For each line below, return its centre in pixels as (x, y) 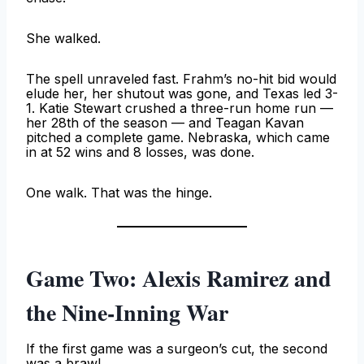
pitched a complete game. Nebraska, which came (178, 138)
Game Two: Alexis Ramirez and (179, 279)
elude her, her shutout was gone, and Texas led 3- (182, 94)
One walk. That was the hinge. (119, 193)
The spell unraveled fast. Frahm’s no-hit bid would (181, 79)
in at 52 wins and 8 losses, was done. (140, 152)
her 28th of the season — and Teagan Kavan (165, 123)
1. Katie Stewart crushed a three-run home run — (180, 108)
